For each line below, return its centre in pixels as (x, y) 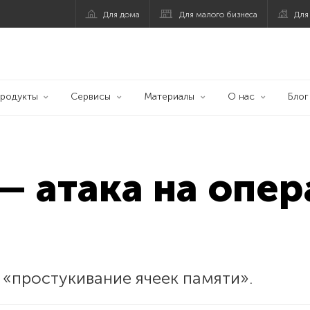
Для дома (122, 14)
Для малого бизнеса (219, 14)
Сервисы (91, 97)
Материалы (169, 97)
